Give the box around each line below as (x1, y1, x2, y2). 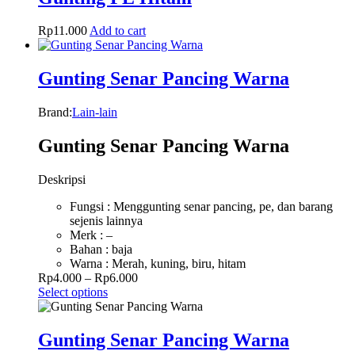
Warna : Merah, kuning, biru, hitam (70, 257, 246, 271)
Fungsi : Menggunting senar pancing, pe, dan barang (70, 200, 333, 214)
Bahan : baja (70, 242, 132, 257)
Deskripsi (38, 173, 86, 187)
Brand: (38, 105, 72, 120)
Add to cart (90, 24, 146, 38)
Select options (38, 285, 108, 300)
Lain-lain (72, 105, 117, 120)
